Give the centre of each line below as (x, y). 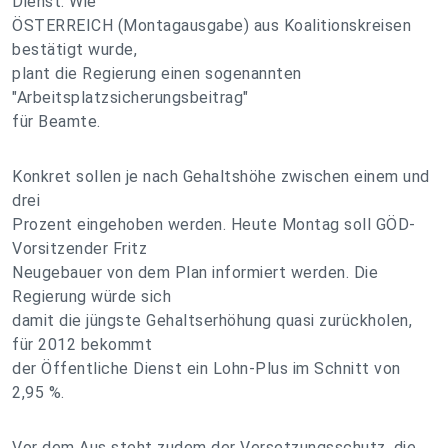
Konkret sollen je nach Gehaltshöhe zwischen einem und (221, 176)
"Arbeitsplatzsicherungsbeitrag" (130, 97)
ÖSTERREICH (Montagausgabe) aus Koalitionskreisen (211, 25)
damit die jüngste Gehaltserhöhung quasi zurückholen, (212, 320)
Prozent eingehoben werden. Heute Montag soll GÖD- (214, 224)
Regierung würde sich (91, 296)
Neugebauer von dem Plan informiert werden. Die (195, 272)
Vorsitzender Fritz (79, 248)
